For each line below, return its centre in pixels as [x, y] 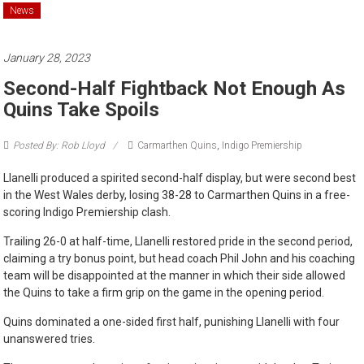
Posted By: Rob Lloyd [59, 146]
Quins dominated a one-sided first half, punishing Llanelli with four [172, 322]
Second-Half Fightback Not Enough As [175, 89]
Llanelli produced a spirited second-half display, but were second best [180, 178]
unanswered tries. [50, 339]
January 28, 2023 [47, 58]
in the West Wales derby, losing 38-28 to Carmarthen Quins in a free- [177, 195]
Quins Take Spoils [82, 110]
